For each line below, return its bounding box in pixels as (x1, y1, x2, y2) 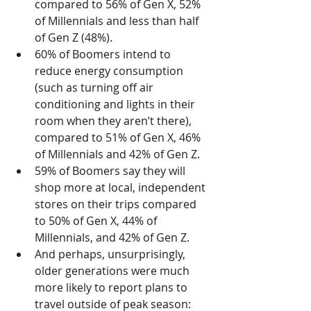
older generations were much (35, 262, 192, 278)
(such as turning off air (35, 79, 156, 95)
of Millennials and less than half (35, 12, 201, 28)
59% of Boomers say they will (35, 162, 188, 178)
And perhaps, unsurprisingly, (35, 246, 188, 262)
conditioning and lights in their (35, 96, 198, 112)
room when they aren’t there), (35, 112, 194, 128)
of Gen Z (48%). (35, 29, 112, 45)
